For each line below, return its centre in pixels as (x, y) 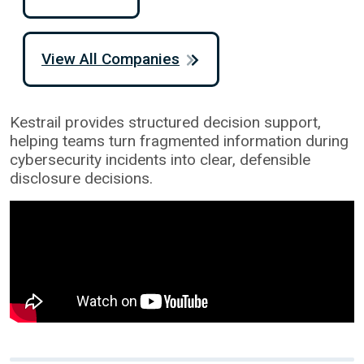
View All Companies (110, 58)
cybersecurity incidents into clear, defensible (160, 159)
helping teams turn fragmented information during (179, 141)
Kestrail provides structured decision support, (165, 122)
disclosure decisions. (81, 178)
